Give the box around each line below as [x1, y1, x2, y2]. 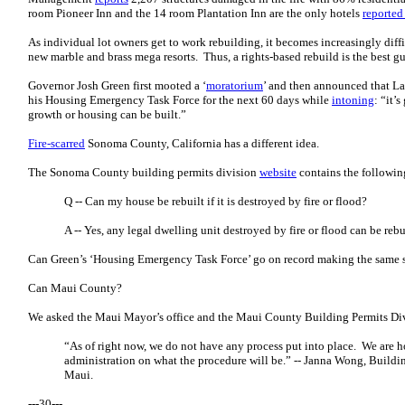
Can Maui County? [28, 281, 122, 295]
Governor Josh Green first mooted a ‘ [28, 79, 206, 92]
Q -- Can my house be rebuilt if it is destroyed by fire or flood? [64, 194, 367, 208]
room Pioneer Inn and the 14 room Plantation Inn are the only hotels [28, 6, 363, 20]
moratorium [206, 79, 263, 92]
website [259, 165, 297, 179]
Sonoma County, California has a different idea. [85, 137, 322, 150]
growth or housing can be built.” [28, 108, 186, 121]
